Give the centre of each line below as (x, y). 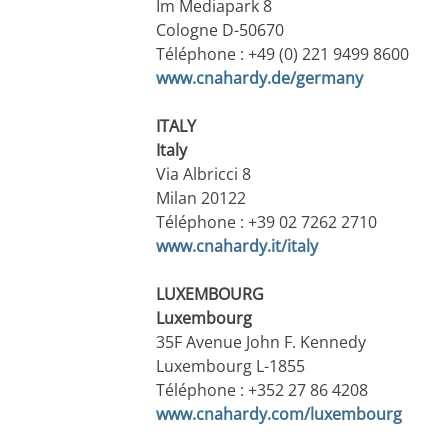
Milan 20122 (200, 198)
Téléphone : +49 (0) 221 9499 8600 (282, 54)
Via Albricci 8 (203, 174)
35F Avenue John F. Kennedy (260, 342)
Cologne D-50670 (219, 30)
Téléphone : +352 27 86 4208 (261, 390)
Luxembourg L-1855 (230, 366)
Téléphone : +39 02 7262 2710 (266, 222)
